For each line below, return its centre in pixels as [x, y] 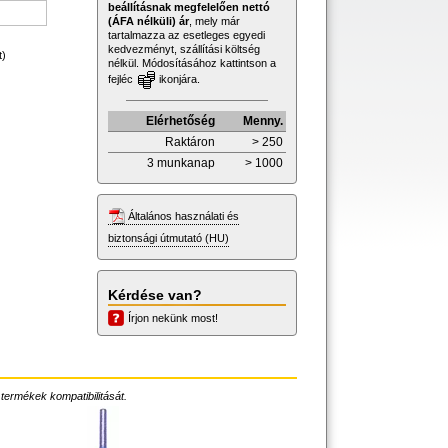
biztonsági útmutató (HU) [168, 237]
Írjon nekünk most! [173, 317]
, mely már [214, 20]
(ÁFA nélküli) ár [148, 20]
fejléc [122, 78]
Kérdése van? [155, 294]
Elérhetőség [180, 120]
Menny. [263, 120]
